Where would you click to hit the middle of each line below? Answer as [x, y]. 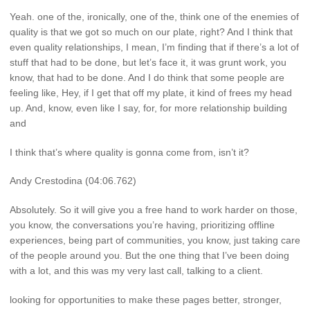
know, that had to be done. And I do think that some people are [147, 77]
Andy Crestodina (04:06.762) [73, 181]
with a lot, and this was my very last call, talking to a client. [136, 271]
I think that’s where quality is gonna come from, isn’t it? [129, 152]
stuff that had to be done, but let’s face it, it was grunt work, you [148, 62]
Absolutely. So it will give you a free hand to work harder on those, [154, 210]
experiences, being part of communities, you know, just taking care [155, 240]
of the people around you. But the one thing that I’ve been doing [149, 256]
